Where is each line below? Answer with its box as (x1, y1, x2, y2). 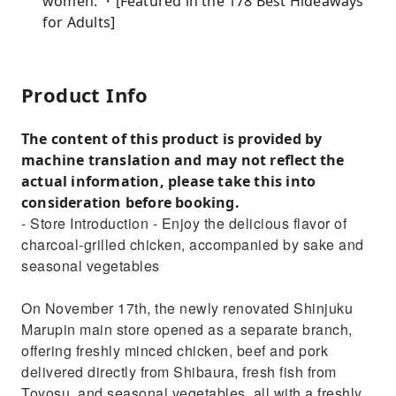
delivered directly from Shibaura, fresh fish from (21, 362, 337, 382)
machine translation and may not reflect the (21, 150, 345, 170)
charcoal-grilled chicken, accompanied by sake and (21, 234, 364, 255)
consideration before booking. (21, 193, 240, 212)
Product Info (21, 81, 148, 108)
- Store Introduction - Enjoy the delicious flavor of (21, 213, 346, 233)
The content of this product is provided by (21, 129, 323, 148)
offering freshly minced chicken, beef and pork (21, 340, 328, 361)
